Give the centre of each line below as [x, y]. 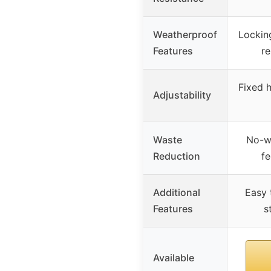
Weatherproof [185, 34]
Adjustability [182, 95]
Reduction [177, 156]
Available [174, 257]
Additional [177, 192]
